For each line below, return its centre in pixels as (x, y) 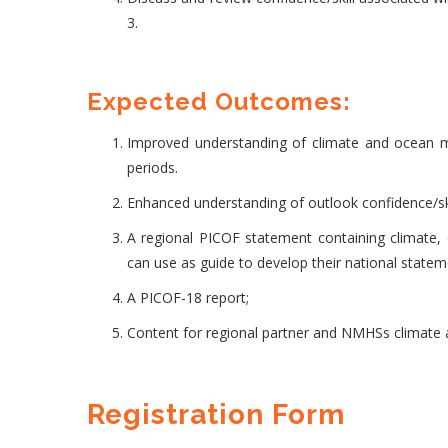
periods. (154, 168)
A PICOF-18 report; (188, 298)
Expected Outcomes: (219, 101)
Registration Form (216, 415)
